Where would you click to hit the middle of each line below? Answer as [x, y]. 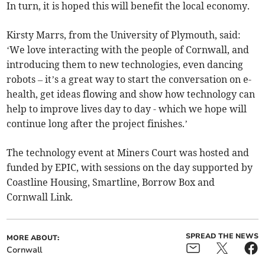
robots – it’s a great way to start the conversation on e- [129, 80]
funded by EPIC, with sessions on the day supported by [130, 168]
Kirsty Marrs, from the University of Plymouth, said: [124, 35]
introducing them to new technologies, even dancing [125, 65]
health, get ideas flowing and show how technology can [131, 94]
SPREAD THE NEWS [222, 236]
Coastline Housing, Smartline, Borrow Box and [111, 182]
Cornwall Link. [40, 197]
